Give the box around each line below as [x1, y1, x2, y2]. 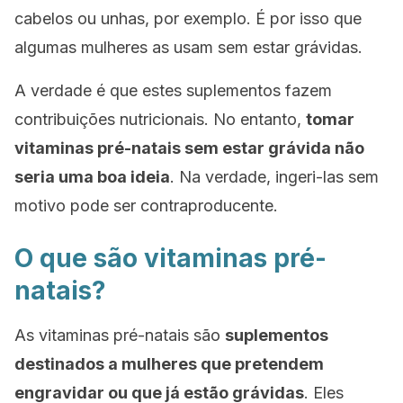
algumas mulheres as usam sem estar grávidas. [14, 38, 363, 57]
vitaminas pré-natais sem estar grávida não [14, 139, 364, 157]
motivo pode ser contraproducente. [14, 196, 278, 215]
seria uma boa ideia [14, 167, 170, 186]
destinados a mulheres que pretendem [14, 354, 324, 373]
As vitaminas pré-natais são [14, 326, 225, 345]
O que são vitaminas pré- [14, 243, 327, 273]
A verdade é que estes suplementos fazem [14, 81, 332, 100]
